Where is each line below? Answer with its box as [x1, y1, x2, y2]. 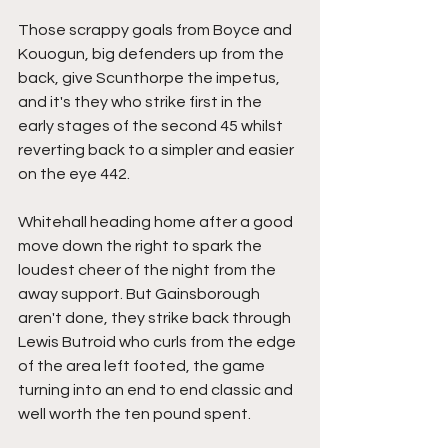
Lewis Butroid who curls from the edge [18, 334, 299, 350]
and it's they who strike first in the [18, 94, 265, 110]
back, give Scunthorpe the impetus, [18, 70, 283, 86]
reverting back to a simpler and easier [18, 142, 297, 158]
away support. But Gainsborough [18, 286, 263, 302]
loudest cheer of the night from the [18, 262, 279, 278]
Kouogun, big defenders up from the [18, 46, 287, 62]
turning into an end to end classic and [18, 382, 296, 398]
